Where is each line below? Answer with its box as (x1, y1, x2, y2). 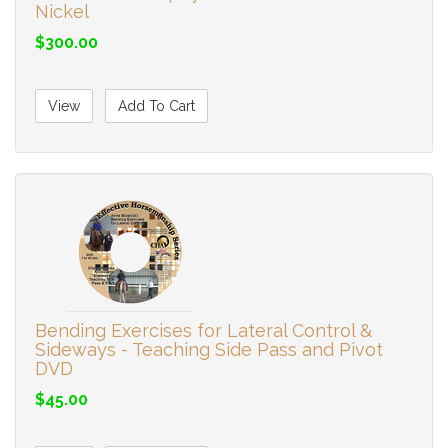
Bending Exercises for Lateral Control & (35, 320, 372, 341)
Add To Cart (118, 98, 195, 114)
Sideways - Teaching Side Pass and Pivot (35, 339, 383, 360)
